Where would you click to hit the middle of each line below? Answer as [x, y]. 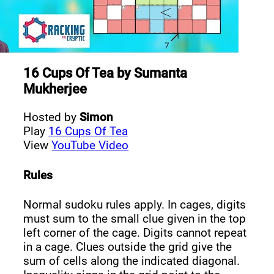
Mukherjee [55, 88]
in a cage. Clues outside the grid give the [128, 247]
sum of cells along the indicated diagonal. [132, 261]
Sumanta [161, 72]
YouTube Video [90, 146]
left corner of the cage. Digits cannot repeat [135, 233]
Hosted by [52, 117]
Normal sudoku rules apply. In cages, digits [135, 205]
